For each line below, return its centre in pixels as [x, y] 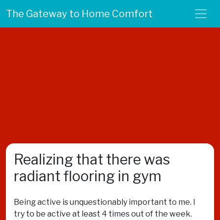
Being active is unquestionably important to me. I [105, 202]
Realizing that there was [92, 159]
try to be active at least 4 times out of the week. [103, 214]
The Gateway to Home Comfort [79, 14]
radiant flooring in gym [88, 176]
